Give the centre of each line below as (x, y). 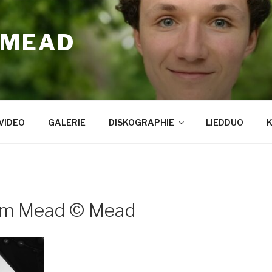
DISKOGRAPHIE (141, 122)
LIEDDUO (224, 122)
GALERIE (66, 122)
